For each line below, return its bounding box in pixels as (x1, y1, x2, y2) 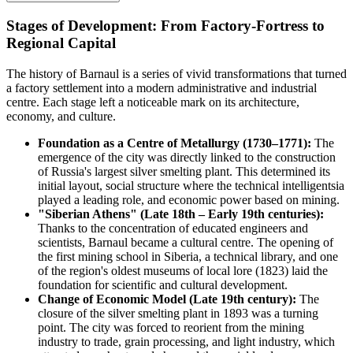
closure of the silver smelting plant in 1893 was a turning (38, 306, 318, 320)
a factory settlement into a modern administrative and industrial (6, 80, 317, 95)
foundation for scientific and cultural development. (38, 277, 288, 292)
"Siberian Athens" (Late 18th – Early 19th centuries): (38, 206, 324, 221)
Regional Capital (6, 34, 116, 51)
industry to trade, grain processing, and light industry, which (38, 334, 335, 348)
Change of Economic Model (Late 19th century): (38, 292, 296, 306)
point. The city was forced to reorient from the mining (38, 320, 304, 334)
